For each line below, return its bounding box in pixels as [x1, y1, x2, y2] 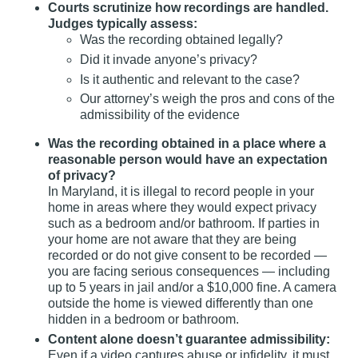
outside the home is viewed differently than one [48, 296, 313, 311]
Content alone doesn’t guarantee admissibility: [48, 332, 330, 347]
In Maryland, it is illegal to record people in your [48, 185, 314, 199]
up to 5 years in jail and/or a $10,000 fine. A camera [48, 280, 336, 295]
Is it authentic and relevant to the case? [80, 72, 300, 86]
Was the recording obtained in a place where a [48, 137, 326, 151]
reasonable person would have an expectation [48, 153, 328, 167]
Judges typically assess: [48, 16, 197, 30]
